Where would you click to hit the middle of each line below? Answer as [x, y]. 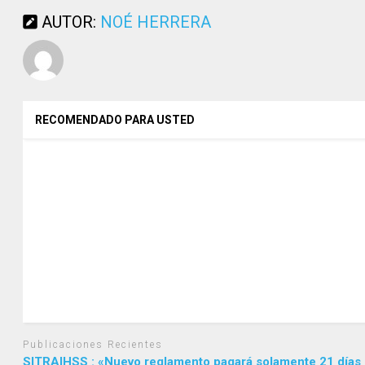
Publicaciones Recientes [93, 345]
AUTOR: [69, 22]
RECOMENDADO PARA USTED [115, 120]
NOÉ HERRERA [156, 22]
